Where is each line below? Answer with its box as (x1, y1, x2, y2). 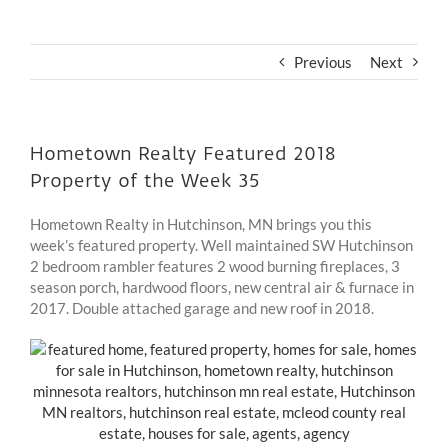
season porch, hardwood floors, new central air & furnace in (30, 277, 414, 296)
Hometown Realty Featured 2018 (30, 141, 336, 165)
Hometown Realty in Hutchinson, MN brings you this (30, 214, 372, 233)
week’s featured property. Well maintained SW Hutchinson (30, 235, 413, 254)
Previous (294, 52, 352, 71)
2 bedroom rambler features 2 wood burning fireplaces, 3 (30, 256, 400, 275)
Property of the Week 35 (30, 168, 260, 192)
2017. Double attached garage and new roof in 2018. (30, 298, 374, 317)
